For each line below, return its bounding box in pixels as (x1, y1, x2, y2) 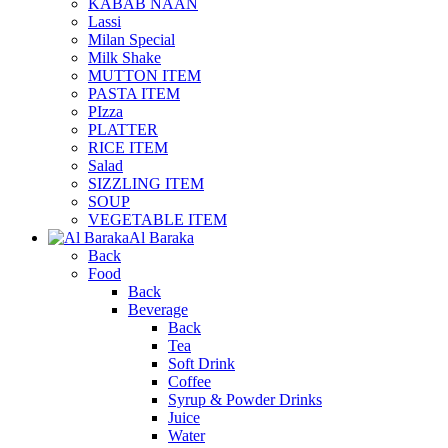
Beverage (128, 300, 188, 318)
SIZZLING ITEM (88, 174, 204, 192)
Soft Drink (168, 354, 235, 372)
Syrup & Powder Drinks (168, 390, 322, 408)
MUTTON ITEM (88, 66, 201, 84)
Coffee (168, 372, 211, 390)
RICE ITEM (88, 138, 168, 156)
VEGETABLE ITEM (88, 210, 227, 228)
